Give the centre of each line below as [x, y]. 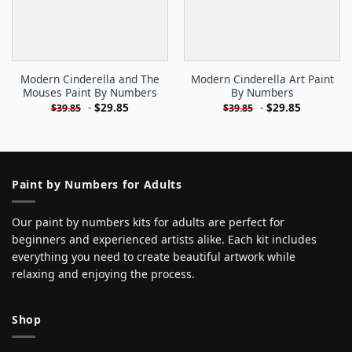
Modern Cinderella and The [90, 79]
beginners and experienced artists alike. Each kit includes [164, 240]
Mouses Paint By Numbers [90, 93]
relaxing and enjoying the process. [103, 274]
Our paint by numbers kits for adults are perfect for [148, 222]
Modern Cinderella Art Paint [262, 79]
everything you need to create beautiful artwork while [154, 257]
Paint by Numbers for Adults [97, 184]
